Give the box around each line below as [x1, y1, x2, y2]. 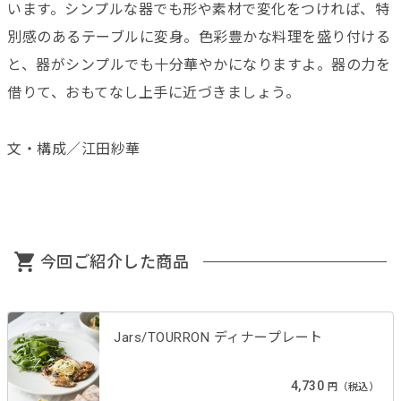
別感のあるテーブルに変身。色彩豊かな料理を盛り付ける [7, 28, 390, 46]
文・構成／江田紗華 [7, 140, 141, 158]
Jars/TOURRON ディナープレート [114, 328, 323, 346]
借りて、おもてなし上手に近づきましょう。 [7, 83, 300, 101]
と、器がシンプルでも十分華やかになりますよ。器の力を [7, 55, 390, 73]
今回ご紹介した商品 [39, 252, 190, 271]
